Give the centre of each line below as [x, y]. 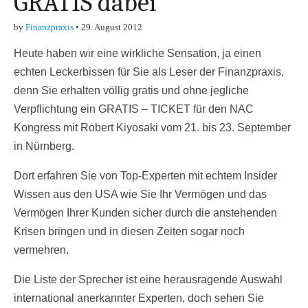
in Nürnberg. [44, 146]
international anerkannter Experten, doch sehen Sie [139, 298]
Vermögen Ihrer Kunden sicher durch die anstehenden [145, 213]
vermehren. [41, 250]
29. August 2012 [112, 27]
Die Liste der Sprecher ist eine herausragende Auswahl [148, 280]
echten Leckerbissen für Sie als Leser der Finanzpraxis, [149, 72]
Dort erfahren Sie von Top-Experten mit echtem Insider [145, 176]
